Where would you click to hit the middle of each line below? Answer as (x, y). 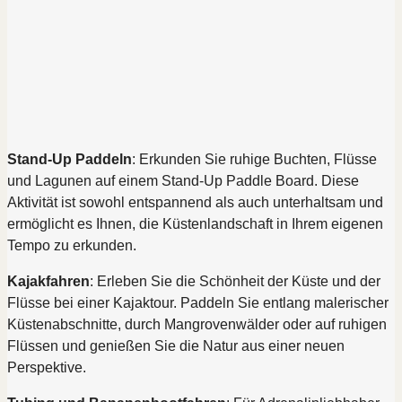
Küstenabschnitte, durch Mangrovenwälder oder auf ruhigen (197, 324)
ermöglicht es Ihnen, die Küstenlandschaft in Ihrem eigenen (195, 224)
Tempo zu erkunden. (72, 245)
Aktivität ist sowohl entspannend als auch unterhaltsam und (195, 202)
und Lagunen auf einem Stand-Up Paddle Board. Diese (183, 181)
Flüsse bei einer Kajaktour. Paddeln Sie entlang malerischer (198, 303)
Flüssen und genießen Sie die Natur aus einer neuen (176, 346)
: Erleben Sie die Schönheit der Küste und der (235, 281)
